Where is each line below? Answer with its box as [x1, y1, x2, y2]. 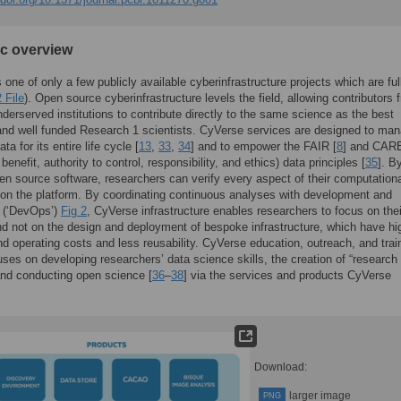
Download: [254, 361, 307, 373]
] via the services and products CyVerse [183, 269, 391, 282]
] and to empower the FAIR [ [191, 140, 337, 153]
